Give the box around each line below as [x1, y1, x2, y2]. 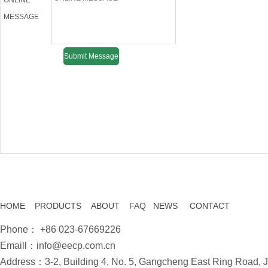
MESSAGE [4, 13, 39, 21]
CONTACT [190, 201, 230, 211]
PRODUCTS [35, 201, 81, 211]
